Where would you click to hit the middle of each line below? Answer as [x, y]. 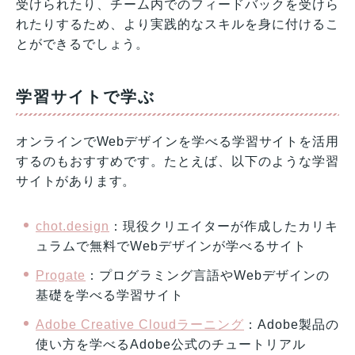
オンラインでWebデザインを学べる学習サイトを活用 [177, 141]
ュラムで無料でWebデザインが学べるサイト [171, 246]
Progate [61, 275]
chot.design [73, 226]
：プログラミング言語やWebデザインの [208, 275]
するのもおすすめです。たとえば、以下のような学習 [177, 161]
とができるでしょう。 [83, 44]
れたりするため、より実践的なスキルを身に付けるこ [177, 24]
